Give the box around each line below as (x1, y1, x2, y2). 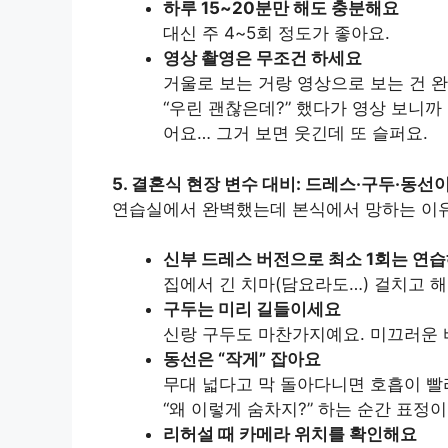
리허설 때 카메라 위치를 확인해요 (163, 424, 417, 444)
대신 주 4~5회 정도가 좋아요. (163, 23, 390, 43)
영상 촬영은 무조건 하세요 (163, 48, 362, 68)
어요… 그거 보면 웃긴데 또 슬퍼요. (163, 123, 428, 143)
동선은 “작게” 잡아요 (163, 349, 321, 369)
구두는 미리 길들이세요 (163, 299, 341, 319)
